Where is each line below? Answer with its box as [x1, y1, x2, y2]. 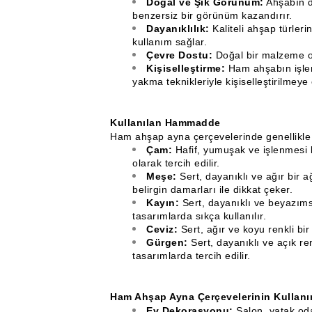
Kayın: [146, 197, 179, 208]
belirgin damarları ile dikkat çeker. [132, 184, 292, 195]
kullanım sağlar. [132, 36, 207, 47]
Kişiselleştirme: [146, 63, 225, 74]
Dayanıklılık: [146, 23, 210, 34]
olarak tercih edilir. [132, 157, 220, 169]
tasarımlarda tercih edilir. [132, 250, 251, 261]
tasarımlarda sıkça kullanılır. [132, 210, 266, 221]
